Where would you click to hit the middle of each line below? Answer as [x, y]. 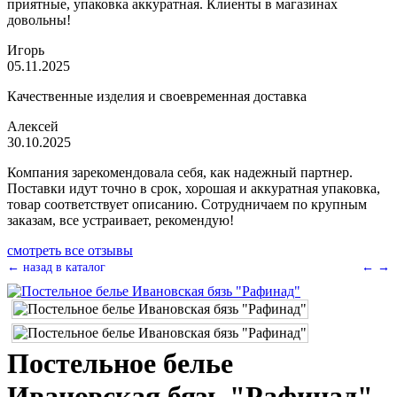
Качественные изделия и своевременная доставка [157, 96]
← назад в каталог [56, 267]
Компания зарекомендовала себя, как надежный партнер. [180, 172]
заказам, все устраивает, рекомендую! [121, 220]
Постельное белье [120, 363]
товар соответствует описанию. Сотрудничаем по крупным [187, 204]
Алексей [33, 126]
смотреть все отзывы [70, 250]
